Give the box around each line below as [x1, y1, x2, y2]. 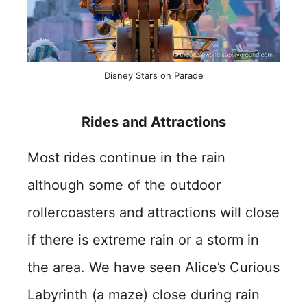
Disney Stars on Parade [103, 70, 204, 81]
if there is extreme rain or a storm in [27, 232, 259, 248]
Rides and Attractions [81, 114, 226, 130]
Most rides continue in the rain [27, 149, 225, 166]
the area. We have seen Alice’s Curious [27, 259, 280, 275]
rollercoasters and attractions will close [27, 204, 280, 221]
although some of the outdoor [27, 177, 221, 193]
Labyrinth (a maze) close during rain [27, 286, 260, 303]
